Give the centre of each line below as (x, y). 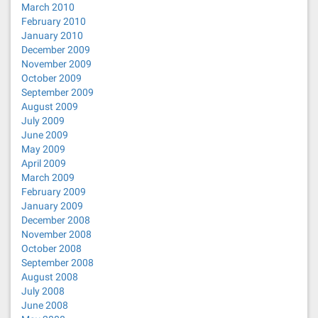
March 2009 (48, 177)
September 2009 (57, 92)
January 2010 (52, 35)
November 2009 (56, 64)
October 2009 (51, 78)
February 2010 (54, 21)
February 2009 (54, 192)
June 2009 (45, 135)
